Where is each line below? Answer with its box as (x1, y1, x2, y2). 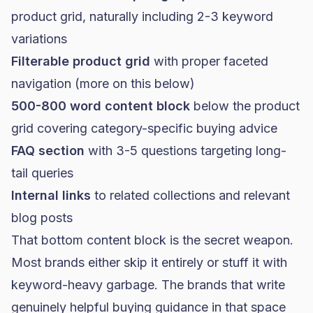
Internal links (11, 188, 91, 203)
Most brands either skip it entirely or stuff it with (11, 255, 287, 270)
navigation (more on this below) (11, 76, 195, 91)
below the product (190, 99, 300, 113)
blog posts (11, 210, 73, 225)
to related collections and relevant (91, 188, 290, 203)
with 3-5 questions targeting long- (85, 143, 286, 158)
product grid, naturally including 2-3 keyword (11, 9, 273, 24)
